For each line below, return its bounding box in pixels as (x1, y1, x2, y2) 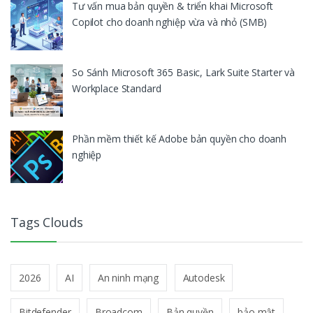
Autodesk (182, 270, 225, 284)
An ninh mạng (97, 270, 159, 284)
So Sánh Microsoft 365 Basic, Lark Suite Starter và (72, 66, 295, 80)
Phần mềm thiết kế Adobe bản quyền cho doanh (72, 132, 286, 146)
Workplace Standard (72, 82, 161, 96)
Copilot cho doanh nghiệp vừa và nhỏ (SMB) (72, 15, 268, 29)
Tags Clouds (10, 213, 83, 231)
